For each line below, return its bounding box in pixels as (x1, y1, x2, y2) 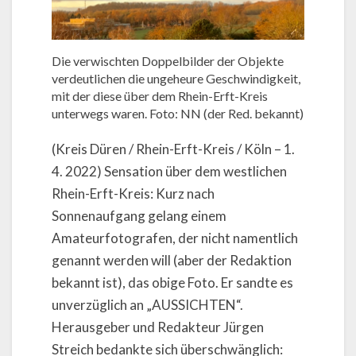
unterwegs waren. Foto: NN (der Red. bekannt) (52, 106, 304, 122)
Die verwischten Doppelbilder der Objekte (52, 53, 284, 69)
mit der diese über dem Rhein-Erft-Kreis (52, 88, 268, 104)
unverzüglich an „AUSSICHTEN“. (52, 296, 243, 314)
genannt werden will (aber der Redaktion (52, 252, 292, 269)
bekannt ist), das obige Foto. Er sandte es (52, 274, 293, 292)
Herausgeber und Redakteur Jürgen (52, 319, 264, 336)
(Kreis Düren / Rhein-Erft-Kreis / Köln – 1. (52, 141, 295, 158)
